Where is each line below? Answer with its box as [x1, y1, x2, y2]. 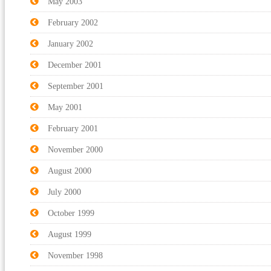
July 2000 [48, 187, 81, 197]
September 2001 [48, 81, 103, 91]
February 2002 [48, 18, 98, 27]
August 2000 [48, 166, 91, 175]
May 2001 [48, 102, 82, 112]
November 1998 [48, 250, 103, 260]
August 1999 [48, 229, 91, 239]
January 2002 [48, 39, 93, 48]
